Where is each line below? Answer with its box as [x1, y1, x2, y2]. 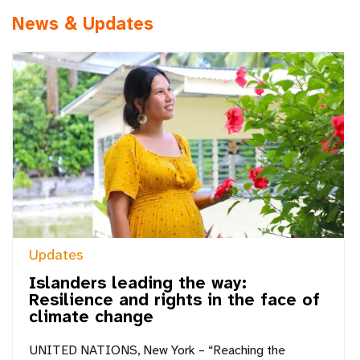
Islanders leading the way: [29, 272, 247, 294]
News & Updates [12, 11, 153, 35]
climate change [29, 305, 153, 328]
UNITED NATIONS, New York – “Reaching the [29, 341, 285, 358]
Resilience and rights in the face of [29, 288, 320, 311]
